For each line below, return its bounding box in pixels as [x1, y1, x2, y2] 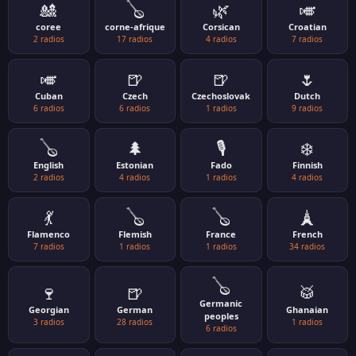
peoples [203, 310, 238, 322]
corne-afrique [104, 21, 165, 33]
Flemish [118, 228, 152, 240]
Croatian [288, 21, 327, 33]
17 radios [117, 33, 153, 44]
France [206, 228, 237, 240]
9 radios [292, 103, 323, 114]
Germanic [199, 297, 243, 309]
